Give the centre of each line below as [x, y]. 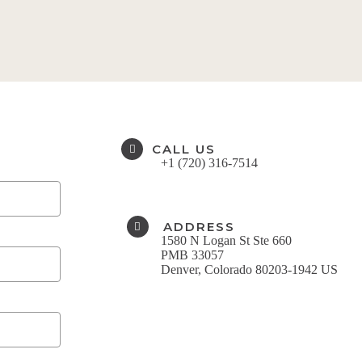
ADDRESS [199, 226]
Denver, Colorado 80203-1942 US [249, 269]
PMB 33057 [192, 255]
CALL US [184, 149]
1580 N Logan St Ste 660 [226, 240]
